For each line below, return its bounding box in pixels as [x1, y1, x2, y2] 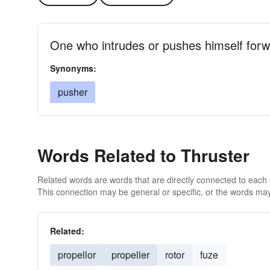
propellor [58, 248, 96, 262]
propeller [111, 248, 149, 262]
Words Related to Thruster [37, 143, 250, 168]
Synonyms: [50, 62, 96, 74]
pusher [58, 85, 87, 99]
